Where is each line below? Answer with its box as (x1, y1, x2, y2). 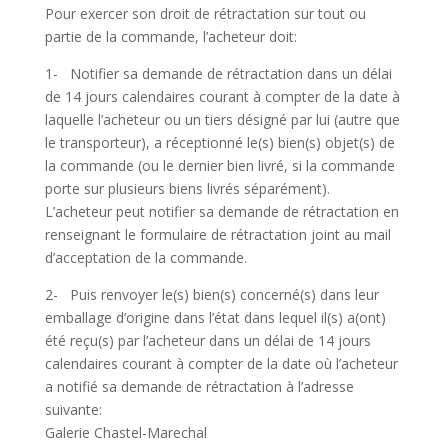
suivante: (44, 400, 102, 420)
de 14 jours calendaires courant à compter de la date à (44, 87, 400, 107)
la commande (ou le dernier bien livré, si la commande (44, 156, 395, 176)
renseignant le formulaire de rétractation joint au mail (44, 225, 391, 245)
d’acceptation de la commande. (44, 248, 247, 268)
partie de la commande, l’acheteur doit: (44, 27, 297, 47)
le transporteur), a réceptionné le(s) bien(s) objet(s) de (44, 133, 395, 153)
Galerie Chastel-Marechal (44, 423, 207, 443)
